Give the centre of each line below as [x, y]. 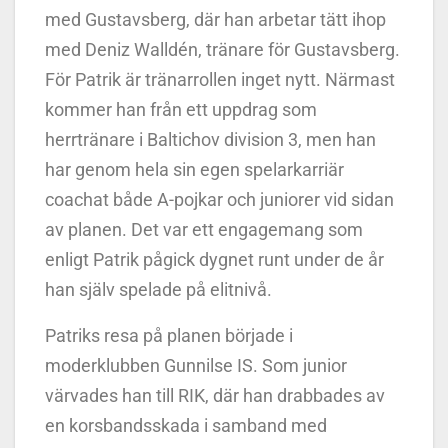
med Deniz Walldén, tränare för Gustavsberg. [222, 49]
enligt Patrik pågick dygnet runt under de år [214, 259]
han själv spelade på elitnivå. [158, 289]
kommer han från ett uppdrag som [181, 109]
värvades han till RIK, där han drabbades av [215, 395]
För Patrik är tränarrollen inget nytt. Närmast [220, 79]
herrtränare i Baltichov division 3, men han [210, 139]
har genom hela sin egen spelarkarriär [194, 169]
